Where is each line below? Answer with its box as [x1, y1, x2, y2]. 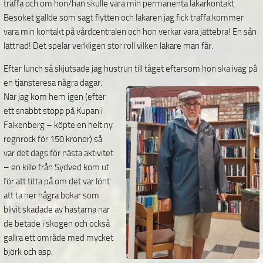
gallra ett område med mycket [4, 232, 113, 243]
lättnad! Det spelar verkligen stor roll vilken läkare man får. [4, 41, 213, 51]
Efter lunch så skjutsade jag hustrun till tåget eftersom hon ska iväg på [4, 63, 257, 74]
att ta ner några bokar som [4, 190, 99, 201]
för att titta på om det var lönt [4, 176, 110, 187]
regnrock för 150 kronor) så [4, 134, 102, 144]
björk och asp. [4, 247, 53, 257]
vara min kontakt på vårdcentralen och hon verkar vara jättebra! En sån [4, 26, 257, 37]
